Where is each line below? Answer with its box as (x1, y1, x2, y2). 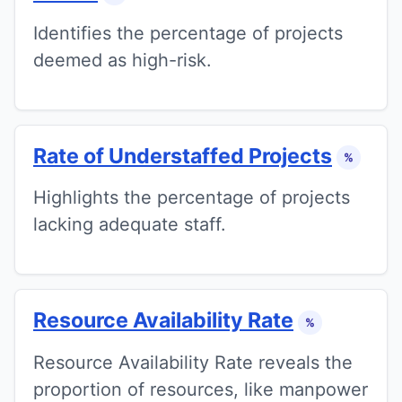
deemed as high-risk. (33, 49, 212, 72)
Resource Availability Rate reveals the (33, 351, 353, 373)
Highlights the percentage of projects (33, 187, 350, 209)
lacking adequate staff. (33, 214, 226, 236)
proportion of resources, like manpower (33, 378, 368, 400)
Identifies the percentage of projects (33, 22, 343, 45)
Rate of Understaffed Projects (33, 144, 332, 170)
